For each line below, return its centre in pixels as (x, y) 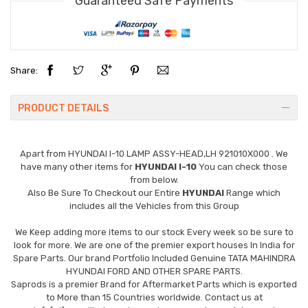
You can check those (242, 166)
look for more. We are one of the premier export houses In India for (154, 245)
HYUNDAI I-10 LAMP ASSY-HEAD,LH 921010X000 (170, 153)
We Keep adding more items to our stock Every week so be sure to (154, 232)
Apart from (44, 153)
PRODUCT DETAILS (63, 108)
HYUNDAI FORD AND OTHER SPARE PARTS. (154, 271)
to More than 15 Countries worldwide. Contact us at (154, 297)
